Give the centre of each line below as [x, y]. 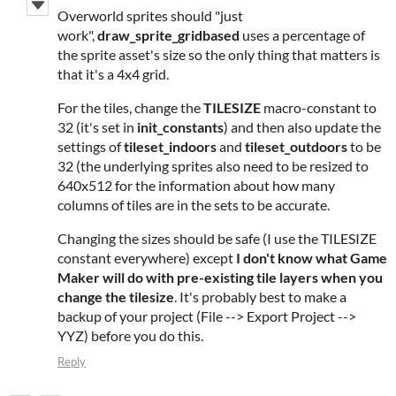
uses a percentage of [302, 34]
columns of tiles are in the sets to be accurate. [195, 204]
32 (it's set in [97, 126]
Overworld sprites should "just [150, 15]
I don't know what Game [312, 257]
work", [77, 34]
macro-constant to [319, 107]
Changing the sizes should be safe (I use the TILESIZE [217, 238]
